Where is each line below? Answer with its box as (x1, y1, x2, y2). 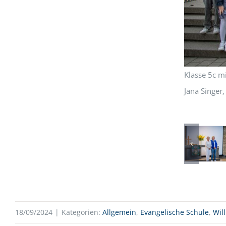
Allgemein (102, 207, 136, 217)
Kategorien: (62, 207, 102, 217)
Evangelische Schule (140, 207, 209, 217)
